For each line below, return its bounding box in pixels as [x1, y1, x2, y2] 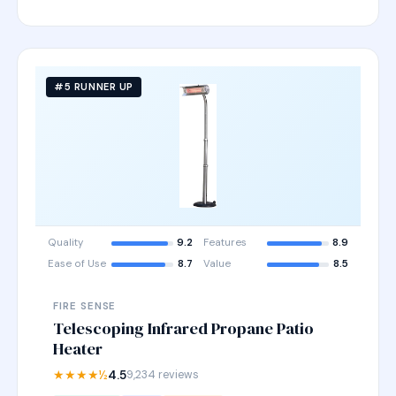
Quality [48, 236, 84, 249]
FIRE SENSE [53, 300, 117, 313]
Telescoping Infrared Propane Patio [53, 317, 315, 339]
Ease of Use [48, 257, 107, 270]
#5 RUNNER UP [54, 80, 133, 93]
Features [203, 236, 247, 249]
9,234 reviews [126, 368, 200, 382]
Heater [53, 338, 103, 360]
